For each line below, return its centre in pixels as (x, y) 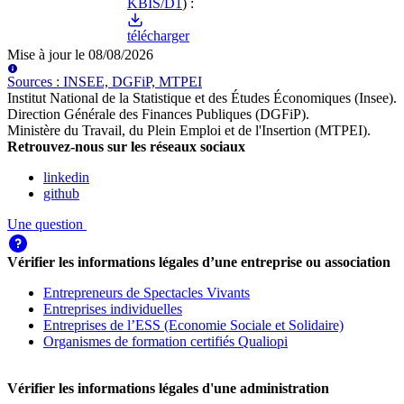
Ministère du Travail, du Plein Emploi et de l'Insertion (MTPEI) (187, 131)
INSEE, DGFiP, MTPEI (133, 82)
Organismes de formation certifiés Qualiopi (165, 342)
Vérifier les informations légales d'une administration (168, 389)
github (61, 194)
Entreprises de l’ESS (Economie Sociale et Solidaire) (193, 326)
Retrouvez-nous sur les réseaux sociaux (126, 147)
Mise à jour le (48, 55)
